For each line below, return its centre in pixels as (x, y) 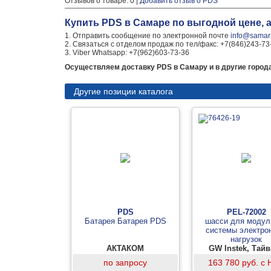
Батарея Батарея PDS (125, 221)
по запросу (125, 263)
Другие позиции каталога (123, 91)
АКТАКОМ (125, 248)
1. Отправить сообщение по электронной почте (148, 36)
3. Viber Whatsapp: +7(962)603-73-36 (127, 53)
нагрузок (246, 239)
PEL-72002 (246, 212)
